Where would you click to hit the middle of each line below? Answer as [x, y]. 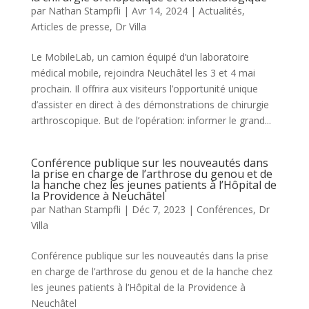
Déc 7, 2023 [158, 209]
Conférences [225, 209]
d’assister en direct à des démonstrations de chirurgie [150, 104]
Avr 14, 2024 [159, 10]
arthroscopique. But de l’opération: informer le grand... [151, 120]
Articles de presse [70, 26]
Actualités [220, 10]
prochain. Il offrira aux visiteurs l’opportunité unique [144, 88]
